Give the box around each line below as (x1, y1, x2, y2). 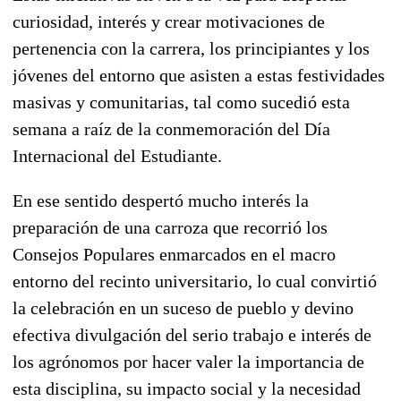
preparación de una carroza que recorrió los (13, 217, 328, 237)
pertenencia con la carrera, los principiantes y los (13, 38, 370, 58)
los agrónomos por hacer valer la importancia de (13, 351, 364, 371)
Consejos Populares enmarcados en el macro (13, 243, 336, 264)
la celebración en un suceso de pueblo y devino (13, 297, 354, 318)
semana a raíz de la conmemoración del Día (13, 118, 330, 139)
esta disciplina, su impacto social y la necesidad (13, 378, 361, 398)
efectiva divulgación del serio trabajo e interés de (13, 324, 371, 345)
